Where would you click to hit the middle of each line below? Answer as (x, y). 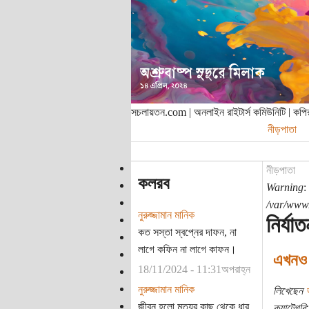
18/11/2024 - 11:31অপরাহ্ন (194, 269)
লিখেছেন (289, 290)
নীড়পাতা (280, 170)
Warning (285, 187)
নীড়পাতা (282, 129)
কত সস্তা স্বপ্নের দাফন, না (187, 232)
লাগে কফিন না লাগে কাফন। (187, 249)
